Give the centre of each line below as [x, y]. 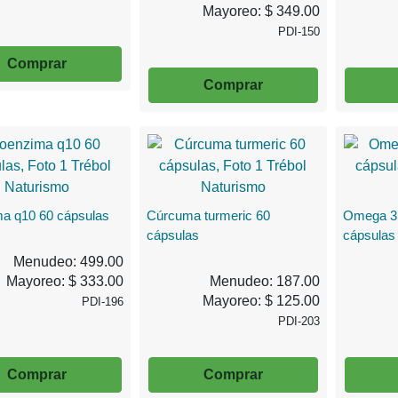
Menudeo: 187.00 [264, 281]
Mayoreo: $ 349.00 [261, 11]
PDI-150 [298, 31]
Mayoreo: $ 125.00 [261, 300]
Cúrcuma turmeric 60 [209, 215]
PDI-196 [103, 301]
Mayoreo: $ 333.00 [65, 281]
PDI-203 [298, 321]
